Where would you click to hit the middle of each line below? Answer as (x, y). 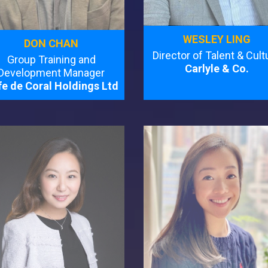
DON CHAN (51, 43)
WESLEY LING (217, 39)
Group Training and (51, 59)
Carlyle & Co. (217, 68)
